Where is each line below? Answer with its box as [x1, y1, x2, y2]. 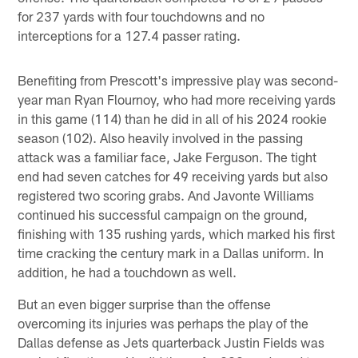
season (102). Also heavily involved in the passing [18, 129, 304, 145]
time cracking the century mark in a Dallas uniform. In [18, 244, 324, 261]
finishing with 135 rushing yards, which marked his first [18, 225, 336, 241]
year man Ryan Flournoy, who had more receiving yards [18, 90, 336, 107]
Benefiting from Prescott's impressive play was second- [18, 71, 339, 88]
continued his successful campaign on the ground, [18, 205, 308, 222]
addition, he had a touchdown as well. [18, 263, 237, 280]
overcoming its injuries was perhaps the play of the [18, 314, 309, 331]
